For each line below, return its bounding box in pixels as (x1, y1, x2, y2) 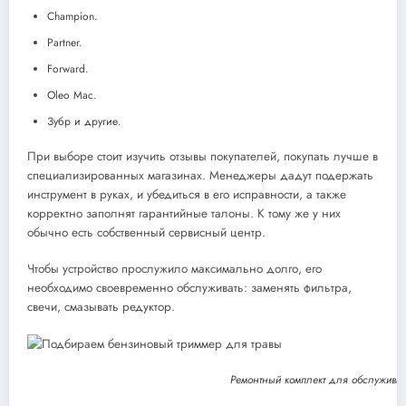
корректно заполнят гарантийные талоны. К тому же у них (27, 204, 341, 222)
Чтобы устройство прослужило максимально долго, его (27, 259, 322, 277)
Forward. (47, 60, 89, 77)
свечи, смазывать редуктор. (27, 297, 175, 315)
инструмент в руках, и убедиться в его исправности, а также (27, 185, 346, 203)
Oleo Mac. (47, 86, 97, 103)
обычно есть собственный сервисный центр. (27, 223, 266, 241)
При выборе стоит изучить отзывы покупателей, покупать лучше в (27, 147, 378, 165)
